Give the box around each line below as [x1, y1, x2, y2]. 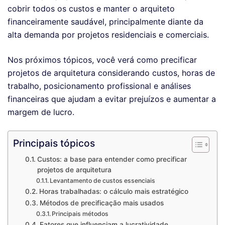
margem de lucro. [8, 106, 74, 117]
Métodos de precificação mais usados [39, 198, 164, 207]
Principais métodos [52, 209, 109, 217]
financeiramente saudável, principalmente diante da [8, 16, 203, 27]
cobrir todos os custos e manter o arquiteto [8, 3, 175, 14]
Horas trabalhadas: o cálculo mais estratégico [39, 187, 188, 195]
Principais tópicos [13, 137, 95, 149]
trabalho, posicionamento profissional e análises [8, 80, 191, 91]
